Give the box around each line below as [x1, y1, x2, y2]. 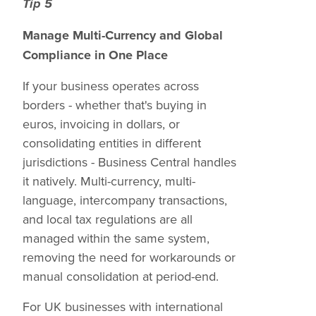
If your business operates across [23, 77, 199, 95]
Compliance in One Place [23, 46, 168, 64]
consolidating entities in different [23, 134, 201, 152]
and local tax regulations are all [23, 210, 193, 228]
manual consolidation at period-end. [23, 267, 219, 285]
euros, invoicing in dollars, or [23, 115, 180, 133]
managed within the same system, [23, 229, 209, 247]
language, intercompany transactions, [23, 191, 227, 209]
